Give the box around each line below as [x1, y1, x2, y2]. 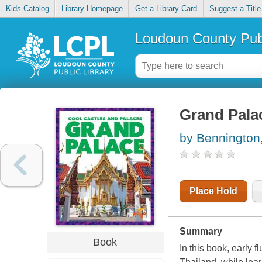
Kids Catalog [5, 4, 49, 13]
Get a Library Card [135, 4, 197, 13]
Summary [179, 226, 222, 237]
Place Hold [189, 186, 237, 196]
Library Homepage [61, 4, 123, 13]
